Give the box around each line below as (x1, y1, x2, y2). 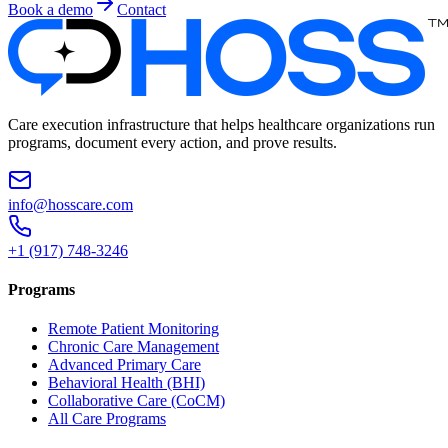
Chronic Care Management (48, 338, 219, 356)
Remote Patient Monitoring (48, 320, 219, 338)
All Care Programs (48, 410, 166, 428)
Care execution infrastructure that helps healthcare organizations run (8, 115, 435, 133)
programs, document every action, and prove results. (8, 133, 337, 151)
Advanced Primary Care (48, 356, 201, 374)
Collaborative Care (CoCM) (48, 392, 225, 410)
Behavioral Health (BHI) (48, 374, 205, 392)
